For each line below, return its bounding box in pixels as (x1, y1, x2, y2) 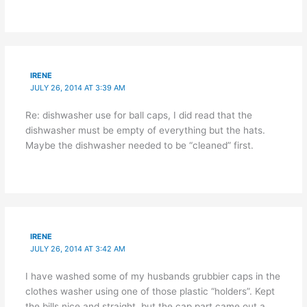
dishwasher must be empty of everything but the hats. (25, 125, 265, 136)
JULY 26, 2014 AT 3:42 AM (30, 244, 126, 254)
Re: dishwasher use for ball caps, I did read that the (25, 110, 252, 121)
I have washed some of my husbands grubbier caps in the (25, 271, 280, 282)
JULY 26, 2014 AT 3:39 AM (30, 83, 126, 93)
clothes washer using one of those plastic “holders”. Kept (25, 286, 275, 297)
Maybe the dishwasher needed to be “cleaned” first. (25, 140, 254, 151)
